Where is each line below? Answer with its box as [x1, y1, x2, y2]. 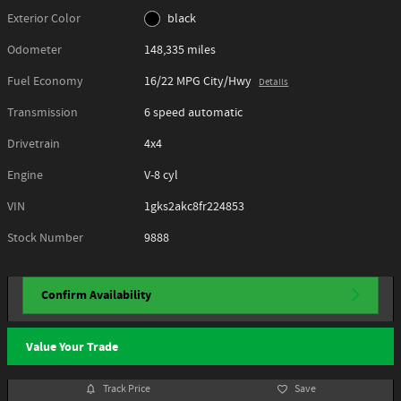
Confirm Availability [41, 286, 151, 303]
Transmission [7, 104, 78, 121]
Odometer [7, 41, 62, 58]
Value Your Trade [26, 337, 118, 355]
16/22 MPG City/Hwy [144, 73, 252, 90]
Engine [7, 166, 43, 183]
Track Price [103, 381, 151, 397]
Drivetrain [7, 135, 60, 152]
